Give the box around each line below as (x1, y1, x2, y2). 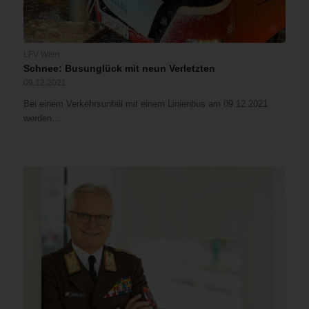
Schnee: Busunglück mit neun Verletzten (23, 63, 215, 74)
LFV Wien (23, 50, 60, 59)
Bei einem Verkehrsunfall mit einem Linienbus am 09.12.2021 (23, 99, 268, 110)
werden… (23, 113, 61, 124)
